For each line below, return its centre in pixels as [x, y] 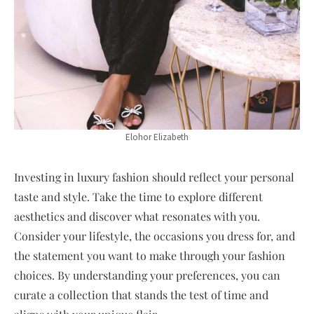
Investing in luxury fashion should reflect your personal [154, 177]
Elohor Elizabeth [157, 137]
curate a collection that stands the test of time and [141, 294]
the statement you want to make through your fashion [150, 255]
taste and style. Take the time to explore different [138, 196]
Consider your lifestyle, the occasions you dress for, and [155, 235]
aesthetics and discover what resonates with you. [137, 216]
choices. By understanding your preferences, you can [147, 275]
